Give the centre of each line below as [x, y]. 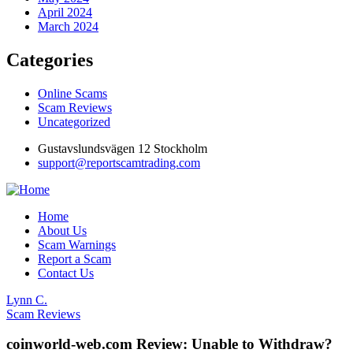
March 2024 [68, 26]
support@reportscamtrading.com [119, 162]
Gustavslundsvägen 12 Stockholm [123, 148]
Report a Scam [74, 258]
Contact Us [66, 273]
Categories [50, 59]
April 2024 [65, 12]
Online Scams [72, 93]
